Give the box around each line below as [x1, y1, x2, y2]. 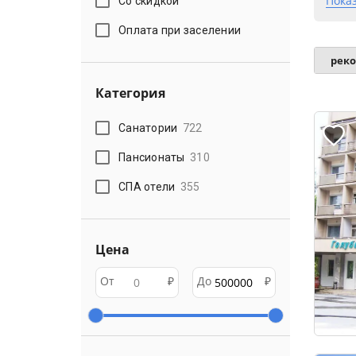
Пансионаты [118, 150, 185, 164]
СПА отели [118, 180, 176, 193]
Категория [95, 84, 165, 102]
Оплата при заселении [118, 23, 242, 37]
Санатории [118, 121, 178, 134]
